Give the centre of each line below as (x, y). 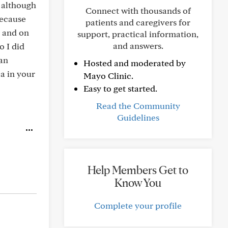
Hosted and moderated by (135, 63)
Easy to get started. (120, 88)
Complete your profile (138, 205)
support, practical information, (138, 34)
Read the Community (138, 106)
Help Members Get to (138, 170)
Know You (138, 183)
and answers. (138, 46)
